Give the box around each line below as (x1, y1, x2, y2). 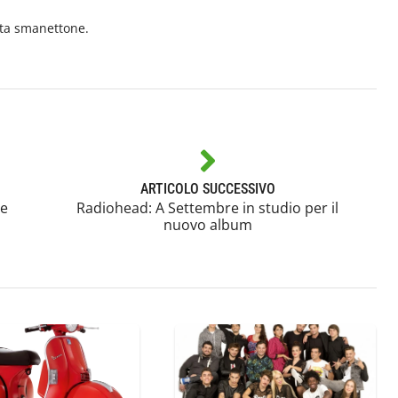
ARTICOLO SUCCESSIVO (139, 179, 275, 197)
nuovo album (163, 214, 252, 235)
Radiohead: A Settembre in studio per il (76, 197, 339, 218)
